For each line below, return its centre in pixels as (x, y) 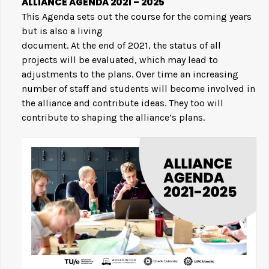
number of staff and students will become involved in (138, 89)
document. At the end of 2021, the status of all (121, 46)
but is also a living (62, 31)
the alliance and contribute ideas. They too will (122, 103)
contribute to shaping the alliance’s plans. (113, 118)
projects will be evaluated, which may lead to (120, 60)
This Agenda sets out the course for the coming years (137, 17)
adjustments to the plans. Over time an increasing (130, 74)
